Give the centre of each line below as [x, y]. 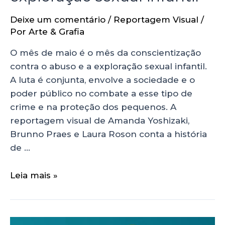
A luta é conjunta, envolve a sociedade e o [102, 80]
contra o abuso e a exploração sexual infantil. [108, 67]
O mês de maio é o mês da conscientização [105, 53]
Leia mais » [34, 175]
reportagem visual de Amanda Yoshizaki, [100, 121]
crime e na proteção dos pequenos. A [93, 107]
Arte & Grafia [57, 32]
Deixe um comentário [58, 20]
